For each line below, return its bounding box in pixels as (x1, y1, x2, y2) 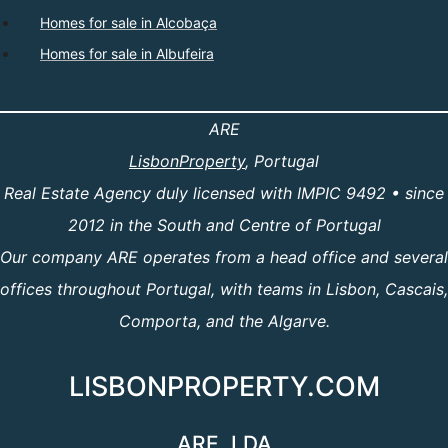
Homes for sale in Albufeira (40, 45, 214, 63)
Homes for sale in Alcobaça (40, 14, 217, 32)
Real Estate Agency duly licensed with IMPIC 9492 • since (4, 183, 444, 204)
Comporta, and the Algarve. (118, 311, 330, 332)
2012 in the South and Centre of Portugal (67, 215, 381, 236)
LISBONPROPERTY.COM (68, 370, 380, 404)
